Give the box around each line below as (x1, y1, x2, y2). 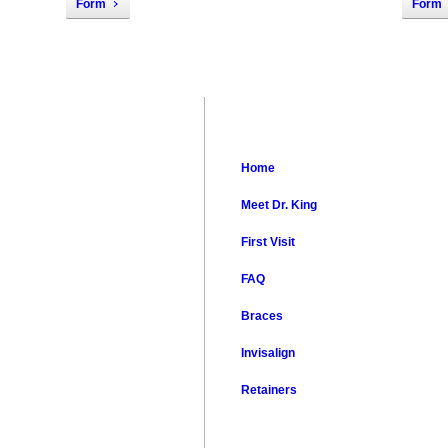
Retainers (241, 383, 298, 397)
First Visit (241, 235, 296, 249)
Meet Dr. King (241, 198, 318, 212)
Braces (241, 309, 284, 323)
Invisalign (241, 346, 296, 360)
